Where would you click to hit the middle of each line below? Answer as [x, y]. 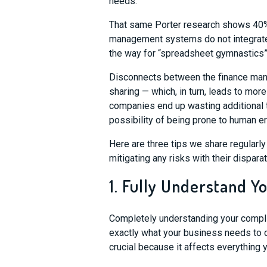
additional [243, 106]
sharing [124, 91]
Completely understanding [164, 218]
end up [171, 106]
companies [133, 106]
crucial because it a [149, 247]
